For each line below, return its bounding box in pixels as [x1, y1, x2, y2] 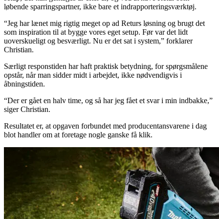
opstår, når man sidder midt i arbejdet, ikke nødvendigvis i [4, 70, 182, 79]
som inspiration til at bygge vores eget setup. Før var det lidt [4, 27, 188, 36]
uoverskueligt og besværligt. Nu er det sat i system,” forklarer [4, 36, 193, 45]
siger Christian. [4, 105, 50, 113]
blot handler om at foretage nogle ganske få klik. [4, 130, 153, 139]
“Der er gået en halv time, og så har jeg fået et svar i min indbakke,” [4, 96, 213, 105]
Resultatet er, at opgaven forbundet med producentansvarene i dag [4, 121, 207, 130]
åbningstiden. [4, 79, 45, 88]
